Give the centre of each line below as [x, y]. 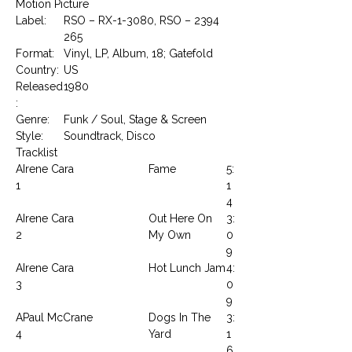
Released [39, 86]
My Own [170, 235]
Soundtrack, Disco [110, 136]
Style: [29, 136]
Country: [37, 70]
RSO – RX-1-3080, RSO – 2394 [141, 20]
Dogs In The [180, 317]
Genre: [33, 119]
